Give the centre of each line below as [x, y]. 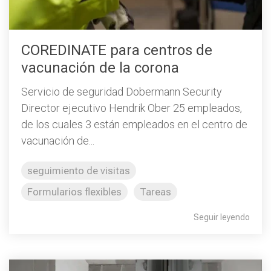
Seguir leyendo [222, 217]
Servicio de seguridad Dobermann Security [122, 91]
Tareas [155, 191]
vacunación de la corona [100, 68]
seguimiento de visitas [79, 170]
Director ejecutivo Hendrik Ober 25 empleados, [132, 108]
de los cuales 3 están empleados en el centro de [134, 124]
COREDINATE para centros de [117, 50]
